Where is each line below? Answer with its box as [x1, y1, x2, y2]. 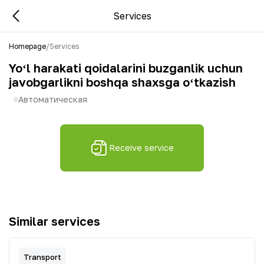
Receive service [109, 143, 174, 153]
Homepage [9, 42, 46, 51]
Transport [24, 252, 61, 262]
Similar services [9, 214, 100, 228]
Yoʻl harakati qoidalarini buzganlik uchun [9, 61, 243, 75]
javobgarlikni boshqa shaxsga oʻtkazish [9, 75, 236, 89]
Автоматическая [18, 94, 87, 104]
